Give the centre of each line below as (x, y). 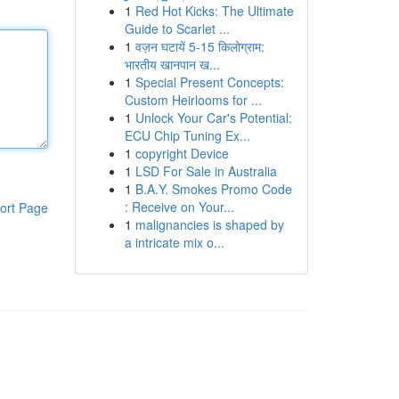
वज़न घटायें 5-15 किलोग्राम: (199, 46)
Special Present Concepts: (209, 82)
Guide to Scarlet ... (177, 28)
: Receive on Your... (179, 207)
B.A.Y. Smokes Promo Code (213, 189)
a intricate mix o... (174, 242)
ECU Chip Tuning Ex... (187, 135)
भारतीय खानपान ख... (172, 64)
